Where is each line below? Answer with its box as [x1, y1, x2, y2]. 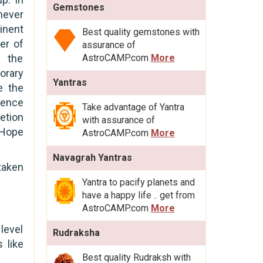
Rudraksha [52, 227, 100, 238]
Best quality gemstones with [82, 26, 200, 38]
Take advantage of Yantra [82, 101, 184, 113]
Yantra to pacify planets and [82, 176, 195, 188]
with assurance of [82, 114, 155, 126]
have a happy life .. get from [82, 189, 195, 201]
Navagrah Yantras [52, 151, 132, 163]
